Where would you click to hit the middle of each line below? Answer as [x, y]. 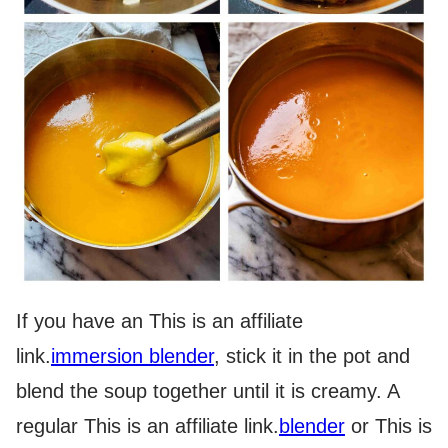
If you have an [82, 321]
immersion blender [132, 356]
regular [50, 426]
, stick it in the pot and [312, 356]
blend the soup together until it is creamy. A [207, 391]
